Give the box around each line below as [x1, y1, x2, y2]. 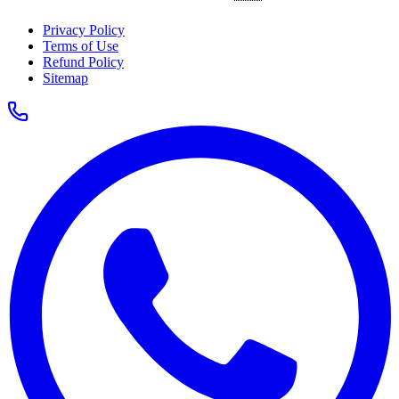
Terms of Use [43, 38, 118, 54]
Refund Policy [43, 54, 124, 70]
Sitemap [43, 70, 88, 86]
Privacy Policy [43, 22, 125, 38]
